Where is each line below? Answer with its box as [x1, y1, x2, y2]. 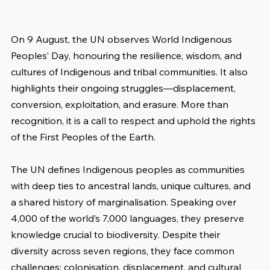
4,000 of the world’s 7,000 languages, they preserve [11, 212, 246, 225]
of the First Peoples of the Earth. [11, 131, 155, 143]
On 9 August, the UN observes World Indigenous [11, 33, 234, 46]
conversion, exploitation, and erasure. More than [11, 98, 231, 111]
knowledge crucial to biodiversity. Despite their [11, 228, 222, 241]
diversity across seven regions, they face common [11, 245, 237, 257]
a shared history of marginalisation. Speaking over [11, 196, 239, 209]
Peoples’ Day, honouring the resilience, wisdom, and [11, 49, 244, 62]
